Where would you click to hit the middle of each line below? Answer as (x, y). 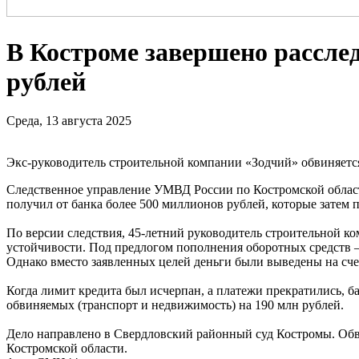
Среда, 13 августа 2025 (69, 121)
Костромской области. (67, 349)
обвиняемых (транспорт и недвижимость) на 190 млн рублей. (175, 305)
